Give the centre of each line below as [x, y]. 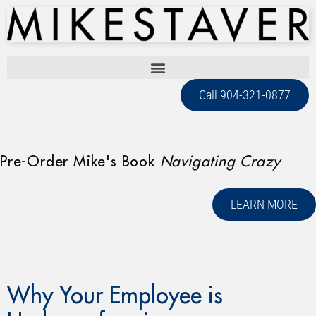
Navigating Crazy [220, 162]
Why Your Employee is [115, 297]
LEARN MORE [264, 205]
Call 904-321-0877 [245, 95]
